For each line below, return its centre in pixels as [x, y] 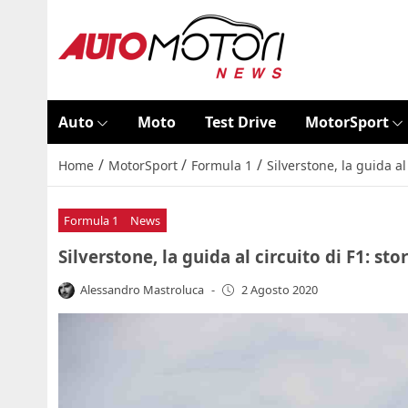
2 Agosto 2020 [279, 290]
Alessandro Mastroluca [143, 289]
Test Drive [240, 122]
